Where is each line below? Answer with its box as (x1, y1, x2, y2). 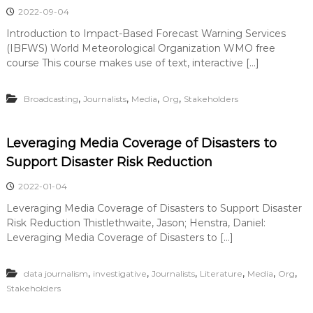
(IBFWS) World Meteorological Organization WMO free (6, 42, 275, 54)
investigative (92, 268, 147, 279)
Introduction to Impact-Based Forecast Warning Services (6, 27, 286, 40)
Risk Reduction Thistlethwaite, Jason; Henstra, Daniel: (6, 217, 265, 229)
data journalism (23, 268, 88, 279)
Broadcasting (23, 94, 78, 104)
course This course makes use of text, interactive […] (6, 57, 259, 69)
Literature (199, 268, 242, 279)
